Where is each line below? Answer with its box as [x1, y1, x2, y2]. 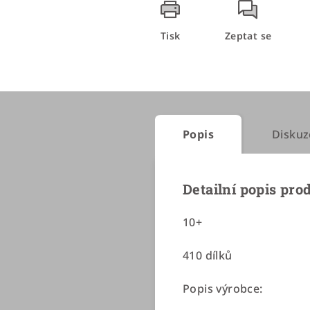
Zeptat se [224, 29, 272, 43]
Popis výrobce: [183, 281, 266, 297]
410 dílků [183, 248, 232, 264]
